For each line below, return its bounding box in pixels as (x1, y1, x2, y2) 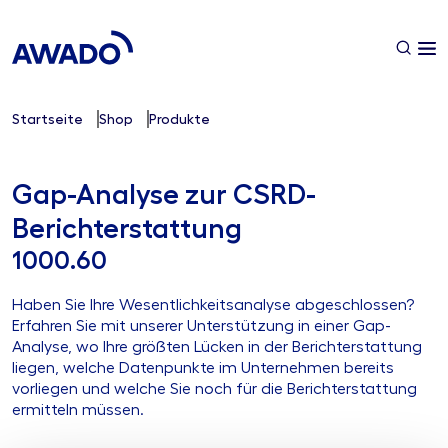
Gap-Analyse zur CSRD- (12, 181, 316, 210)
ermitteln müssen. (12, 402, 144, 419)
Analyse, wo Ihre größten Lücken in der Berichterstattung (12, 339, 422, 356)
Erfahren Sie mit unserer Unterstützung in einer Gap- (12, 318, 391, 335)
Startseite (12, 112, 83, 127)
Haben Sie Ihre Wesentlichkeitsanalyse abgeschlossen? (12, 297, 414, 314)
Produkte (149, 112, 210, 127)
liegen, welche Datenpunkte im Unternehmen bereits (12, 360, 394, 377)
